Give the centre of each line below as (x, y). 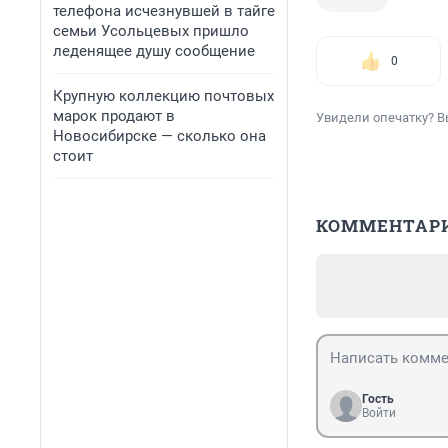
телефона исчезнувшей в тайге (164, 11)
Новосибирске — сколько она (159, 136)
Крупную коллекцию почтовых (163, 96)
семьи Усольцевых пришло (151, 31)
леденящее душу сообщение (154, 51)
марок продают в (114, 116)
